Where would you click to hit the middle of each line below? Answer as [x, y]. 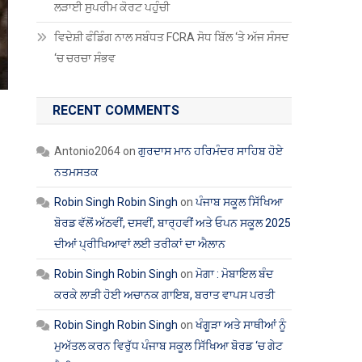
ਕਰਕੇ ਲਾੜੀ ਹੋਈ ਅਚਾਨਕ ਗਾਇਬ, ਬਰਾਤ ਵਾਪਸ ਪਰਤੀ [165, 295]
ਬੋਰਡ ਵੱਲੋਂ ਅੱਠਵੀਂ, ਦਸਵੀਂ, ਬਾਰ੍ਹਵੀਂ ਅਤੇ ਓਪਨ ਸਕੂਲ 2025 [173, 223]
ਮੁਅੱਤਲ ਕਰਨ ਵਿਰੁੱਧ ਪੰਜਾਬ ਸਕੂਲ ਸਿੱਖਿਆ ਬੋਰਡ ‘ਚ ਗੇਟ [169, 346]
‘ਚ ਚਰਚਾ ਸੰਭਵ [86, 58]
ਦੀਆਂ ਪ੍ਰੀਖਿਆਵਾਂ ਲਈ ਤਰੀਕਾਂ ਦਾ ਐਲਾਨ [140, 244]
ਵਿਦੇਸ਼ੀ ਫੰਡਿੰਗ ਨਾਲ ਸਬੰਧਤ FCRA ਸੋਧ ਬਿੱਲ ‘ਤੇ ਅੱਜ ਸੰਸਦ [172, 37]
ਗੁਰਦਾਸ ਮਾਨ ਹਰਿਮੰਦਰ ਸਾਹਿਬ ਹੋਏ [211, 151]
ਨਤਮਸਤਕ [77, 172]
